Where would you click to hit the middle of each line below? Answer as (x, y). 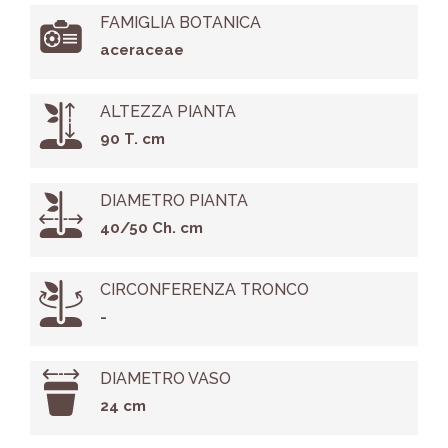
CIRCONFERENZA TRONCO (204, 290)
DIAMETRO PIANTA (173, 201)
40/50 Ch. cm (151, 228)
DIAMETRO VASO (165, 379)
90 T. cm (132, 139)
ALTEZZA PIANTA (167, 112)
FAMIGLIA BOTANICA (180, 23)
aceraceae (141, 50)
